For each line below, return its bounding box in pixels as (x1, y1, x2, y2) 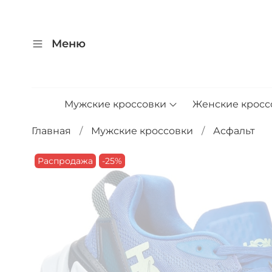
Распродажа (38, 155, 93, 166)
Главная (32, 124, 71, 137)
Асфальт (213, 124, 255, 137)
